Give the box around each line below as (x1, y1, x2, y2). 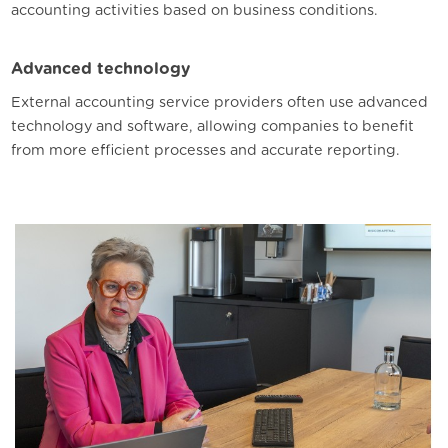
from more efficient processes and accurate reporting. (11, 142, 401, 158)
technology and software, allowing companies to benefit (11, 118, 415, 134)
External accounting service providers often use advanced (11, 94, 429, 110)
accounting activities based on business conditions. (11, 2, 379, 18)
